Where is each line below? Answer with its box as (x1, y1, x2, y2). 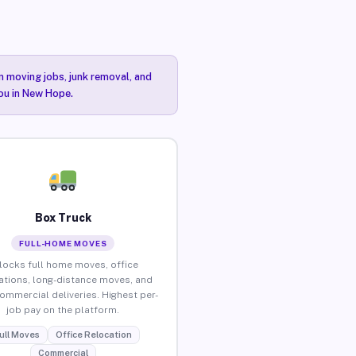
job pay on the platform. (6, 304, 120, 315)
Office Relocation (55, 329, 132, 339)
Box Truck (34, 211, 91, 224)
